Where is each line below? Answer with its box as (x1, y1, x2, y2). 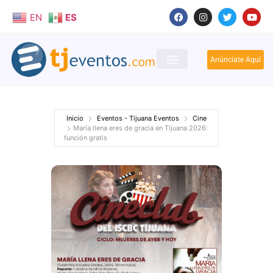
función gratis (64, 133, 107, 143)
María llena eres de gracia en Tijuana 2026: (73, 124, 208, 133)
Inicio (66, 114, 83, 123)
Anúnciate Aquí (210, 55, 261, 64)
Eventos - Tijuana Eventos (97, 114, 179, 123)
